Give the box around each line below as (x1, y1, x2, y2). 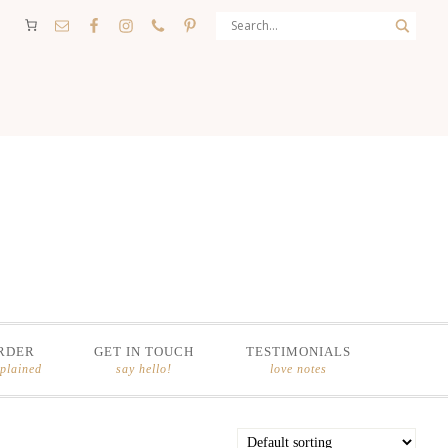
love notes (269, 362, 327, 376)
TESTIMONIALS (245, 344, 351, 359)
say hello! (115, 362, 172, 376)
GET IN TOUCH (93, 344, 194, 359)
